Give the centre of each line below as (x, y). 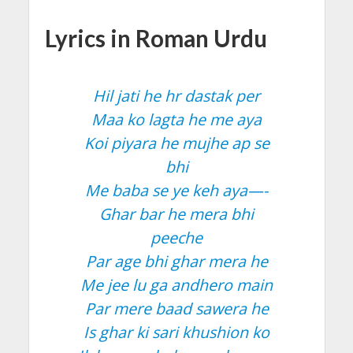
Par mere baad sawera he (176, 308)
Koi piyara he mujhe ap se (176, 143)
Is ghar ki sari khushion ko (176, 332)
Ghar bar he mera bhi (176, 214)
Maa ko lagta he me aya (176, 119)
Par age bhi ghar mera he (176, 261)
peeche (176, 237)
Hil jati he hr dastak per (176, 95)
